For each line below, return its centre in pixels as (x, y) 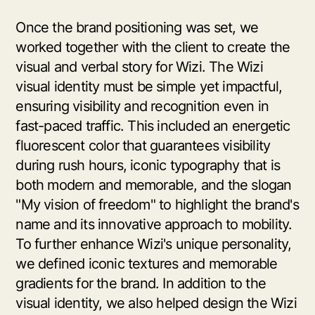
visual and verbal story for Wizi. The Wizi (139, 67)
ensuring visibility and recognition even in (142, 107)
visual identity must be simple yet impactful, (149, 87)
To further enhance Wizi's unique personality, (154, 244)
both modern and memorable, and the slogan (154, 185)
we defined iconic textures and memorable (147, 264)
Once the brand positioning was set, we (137, 28)
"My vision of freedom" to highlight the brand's (157, 205)
